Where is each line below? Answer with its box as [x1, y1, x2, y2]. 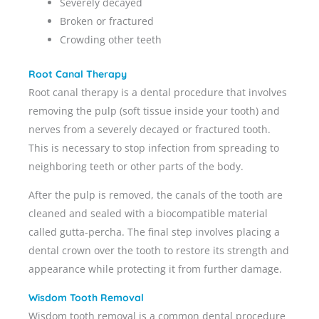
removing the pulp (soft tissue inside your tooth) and [28, 103, 280, 117]
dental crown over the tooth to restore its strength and [28, 243, 289, 257]
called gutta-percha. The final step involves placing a [28, 224, 280, 239]
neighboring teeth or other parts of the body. [28, 159, 246, 173]
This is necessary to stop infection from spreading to [28, 140, 279, 155]
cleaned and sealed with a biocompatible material [28, 206, 268, 220]
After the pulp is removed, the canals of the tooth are [28, 187, 283, 202]
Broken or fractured [59, 14, 154, 28]
